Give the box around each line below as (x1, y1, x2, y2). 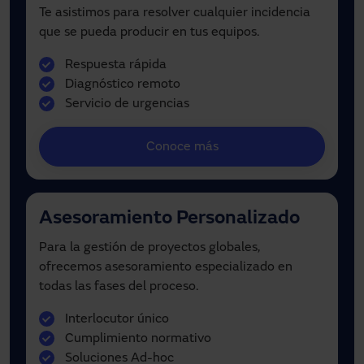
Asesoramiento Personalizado (39, 208, 300, 228)
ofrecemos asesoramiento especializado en (39, 260, 292, 274)
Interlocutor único (65, 312, 169, 326)
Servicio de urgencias (65, 97, 189, 111)
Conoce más (145, 140, 219, 154)
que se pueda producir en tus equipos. (39, 26, 259, 40)
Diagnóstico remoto (65, 78, 180, 92)
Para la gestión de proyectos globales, (39, 240, 260, 254)
